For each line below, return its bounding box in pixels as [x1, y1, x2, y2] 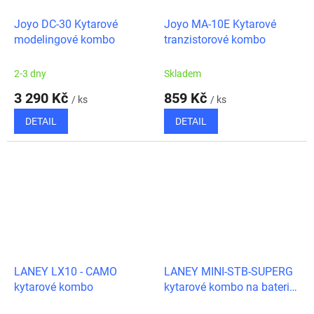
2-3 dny [14, 68, 46, 80]
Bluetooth [164, 296, 212, 309]
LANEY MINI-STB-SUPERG [164, 265, 293, 278]
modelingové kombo [14, 33, 115, 47]
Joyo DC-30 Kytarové [14, 18, 118, 32]
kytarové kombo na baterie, [164, 280, 297, 294]
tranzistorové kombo [164, 33, 266, 47]
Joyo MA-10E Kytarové [164, 18, 276, 32]
